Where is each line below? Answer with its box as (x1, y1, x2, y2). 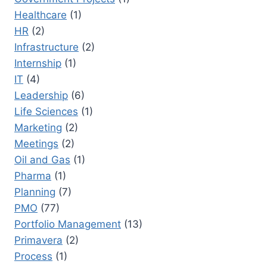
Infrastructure (14, 41, 79, 53)
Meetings (14, 137, 58, 150)
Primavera (14, 234, 63, 246)
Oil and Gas (14, 153, 70, 166)
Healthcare (14, 8, 67, 21)
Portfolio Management (14, 218, 121, 230)
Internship (14, 57, 61, 69)
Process (14, 250, 52, 262)
